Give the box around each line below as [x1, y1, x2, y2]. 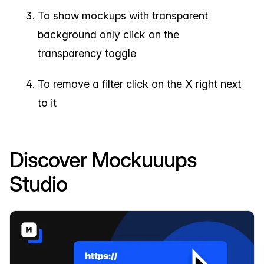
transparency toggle [38, 47, 136, 60]
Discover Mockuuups [9, 147, 197, 173]
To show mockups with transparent [38, 9, 208, 22]
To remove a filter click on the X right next [38, 78, 241, 91]
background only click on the [38, 28, 179, 41]
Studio [9, 171, 67, 197]
